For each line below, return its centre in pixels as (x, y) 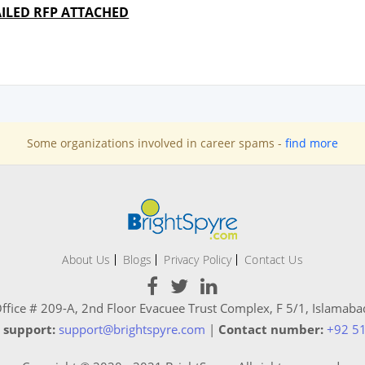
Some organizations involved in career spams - (156, 143)
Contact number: (271, 330)
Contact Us (274, 260)
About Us (86, 260)
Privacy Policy (198, 260)
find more (312, 143)
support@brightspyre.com (132, 330)
